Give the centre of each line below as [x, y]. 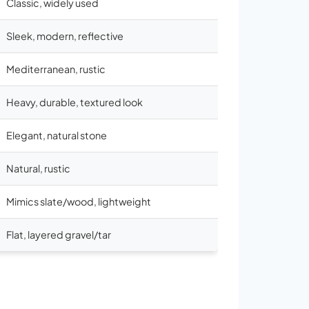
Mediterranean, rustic [56, 69]
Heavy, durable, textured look [74, 102]
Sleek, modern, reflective [65, 36]
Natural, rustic [38, 168]
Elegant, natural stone [57, 135]
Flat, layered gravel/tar [59, 235]
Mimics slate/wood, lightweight [79, 201]
